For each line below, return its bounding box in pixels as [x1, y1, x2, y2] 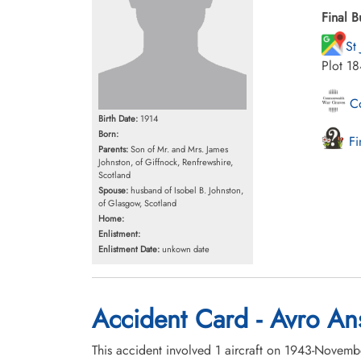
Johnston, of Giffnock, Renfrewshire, [98, 155, 233, 168]
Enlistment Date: [98, 242, 160, 255]
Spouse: [98, 183, 128, 197]
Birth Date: [98, 111, 138, 125]
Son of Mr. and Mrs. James [128, 142, 228, 156]
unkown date [160, 242, 210, 255]
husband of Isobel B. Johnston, [128, 183, 243, 197]
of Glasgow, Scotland [98, 196, 176, 210]
